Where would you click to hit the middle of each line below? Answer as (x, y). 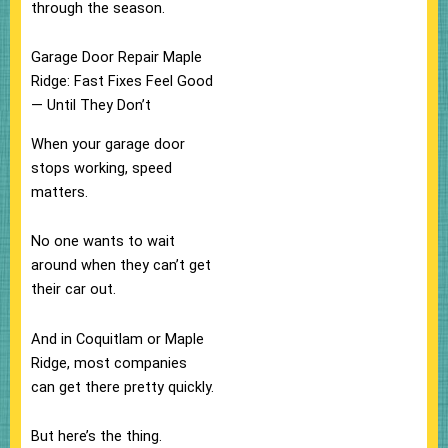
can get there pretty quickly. (122, 386)
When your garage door (108, 143)
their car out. (73, 289)
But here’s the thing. (96, 436)
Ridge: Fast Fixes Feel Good (122, 81)
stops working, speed (101, 167)
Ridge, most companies (109, 362)
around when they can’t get (121, 265)
